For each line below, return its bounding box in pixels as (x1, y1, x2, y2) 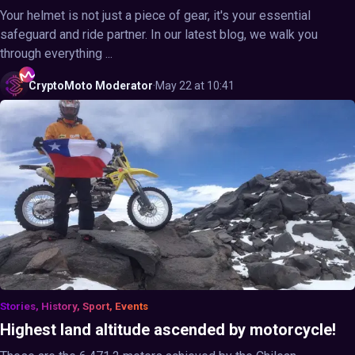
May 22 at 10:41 (155, 79, 235, 93)
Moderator (95, 79, 153, 93)
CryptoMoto (29, 79, 93, 93)
